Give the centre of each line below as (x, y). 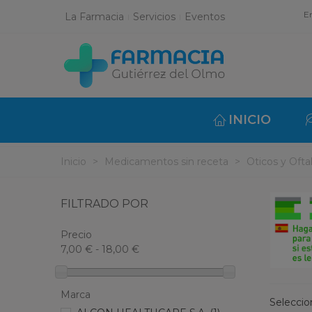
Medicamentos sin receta (166, 162)
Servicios (154, 16)
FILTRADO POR (104, 204)
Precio (76, 235)
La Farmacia (94, 16)
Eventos (205, 16)
